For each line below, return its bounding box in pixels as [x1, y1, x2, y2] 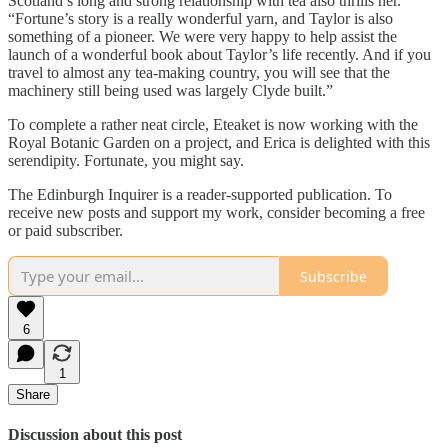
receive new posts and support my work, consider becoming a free [8, 204, 425, 222]
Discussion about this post [8, 426, 182, 444]
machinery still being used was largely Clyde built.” [8, 82, 333, 100]
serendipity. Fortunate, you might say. [8, 152, 244, 170]
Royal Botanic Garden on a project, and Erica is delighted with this [8, 134, 430, 152]
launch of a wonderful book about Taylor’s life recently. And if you [8, 46, 431, 64]
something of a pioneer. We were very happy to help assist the [8, 28, 397, 46]
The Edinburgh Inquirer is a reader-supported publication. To [8, 186, 392, 204]
